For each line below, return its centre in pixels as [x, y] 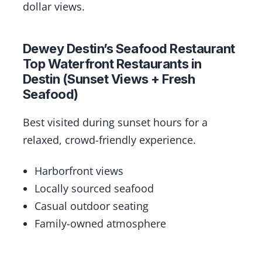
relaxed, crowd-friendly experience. [109, 140]
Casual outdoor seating [91, 206]
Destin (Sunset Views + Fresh [109, 79]
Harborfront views [79, 170]
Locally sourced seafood [94, 188]
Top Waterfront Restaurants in [112, 64]
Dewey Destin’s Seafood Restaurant [129, 49]
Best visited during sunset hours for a [115, 123]
